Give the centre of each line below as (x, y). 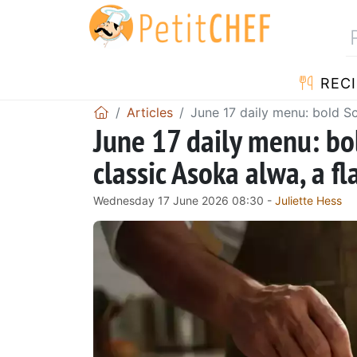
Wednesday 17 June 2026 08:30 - (184, 200)
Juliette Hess (308, 200)
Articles (150, 112)
